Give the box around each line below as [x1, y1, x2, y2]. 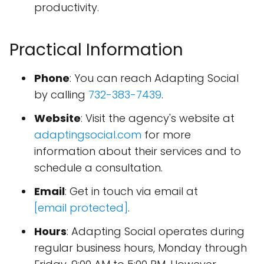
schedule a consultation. [34, 160, 163, 176]
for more [141, 127, 191, 143]
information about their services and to [34, 144, 241, 159]
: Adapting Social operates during [67, 224, 245, 239]
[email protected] [34, 200, 128, 216]
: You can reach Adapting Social [70, 71, 239, 86]
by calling [34, 87, 88, 103]
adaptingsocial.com [34, 127, 141, 143]
